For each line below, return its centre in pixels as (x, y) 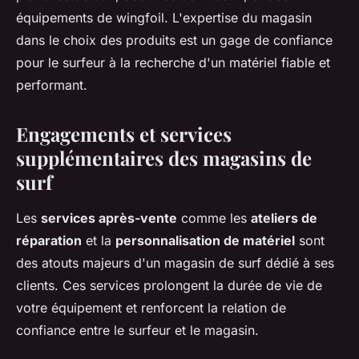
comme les (214, 218)
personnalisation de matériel (205, 240)
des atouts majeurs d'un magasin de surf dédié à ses (175, 263)
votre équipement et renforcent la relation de (151, 308)
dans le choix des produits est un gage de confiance (174, 40)
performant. (52, 85)
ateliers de (284, 218)
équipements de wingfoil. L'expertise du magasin (164, 18)
